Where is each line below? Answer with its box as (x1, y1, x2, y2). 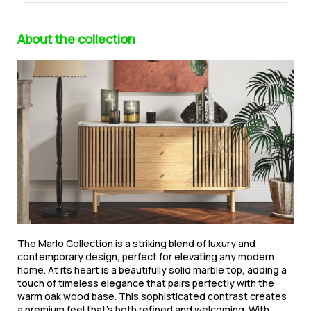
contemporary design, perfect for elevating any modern (17, 250, 274, 264)
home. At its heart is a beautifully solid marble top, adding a (17, 263, 287, 277)
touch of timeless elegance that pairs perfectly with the (17, 276, 274, 290)
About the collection (17, 31, 135, 47)
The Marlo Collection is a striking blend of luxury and (17, 237, 255, 251)
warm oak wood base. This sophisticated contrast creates (17, 289, 287, 303)
